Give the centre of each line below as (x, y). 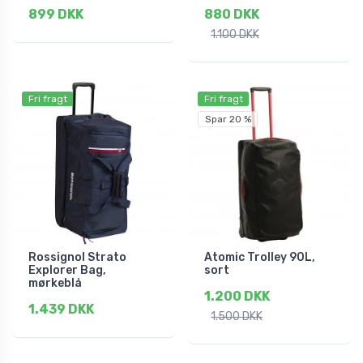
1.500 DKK (237, 317)
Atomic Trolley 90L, (260, 258)
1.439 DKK (61, 310)
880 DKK (232, 15)
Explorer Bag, (67, 271)
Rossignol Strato (77, 258)
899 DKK (56, 15)
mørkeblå (55, 284)
